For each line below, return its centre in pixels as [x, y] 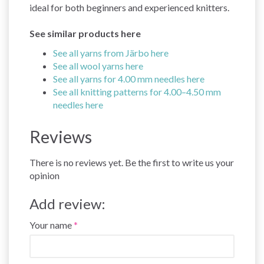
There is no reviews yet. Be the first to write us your [132, 162]
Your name [51, 225]
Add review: [67, 203]
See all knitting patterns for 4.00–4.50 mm [137, 91]
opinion [44, 175]
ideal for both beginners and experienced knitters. [129, 7]
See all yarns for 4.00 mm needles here [129, 78]
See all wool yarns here [98, 65]
